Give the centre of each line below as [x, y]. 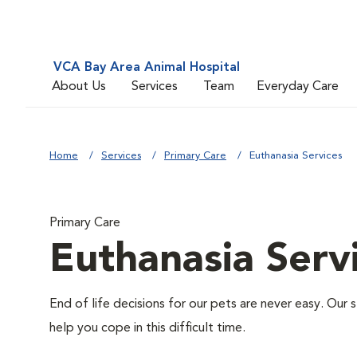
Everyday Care [298, 86]
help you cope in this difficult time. [149, 328]
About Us [79, 86]
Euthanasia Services [296, 156]
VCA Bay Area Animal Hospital [147, 68]
